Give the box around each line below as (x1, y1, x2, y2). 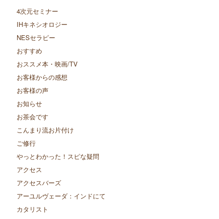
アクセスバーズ (16, 178, 61, 188)
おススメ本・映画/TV (16, 59, 78, 69)
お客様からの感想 (16, 72, 67, 82)
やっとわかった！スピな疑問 (16, 152, 99, 161)
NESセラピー (16, 33, 55, 43)
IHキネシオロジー (16, 20, 67, 29)
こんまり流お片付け (16, 125, 74, 135)
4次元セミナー (16, 6, 58, 16)
